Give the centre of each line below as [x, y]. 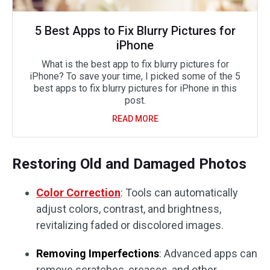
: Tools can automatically [179, 193]
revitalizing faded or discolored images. [130, 225]
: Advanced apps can [208, 253]
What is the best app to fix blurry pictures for [135, 64]
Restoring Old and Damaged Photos [129, 164]
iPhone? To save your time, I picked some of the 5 [135, 76]
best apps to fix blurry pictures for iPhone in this [135, 88]
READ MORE [135, 119]
